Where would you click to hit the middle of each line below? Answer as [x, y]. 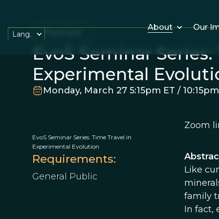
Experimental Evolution [66, 146]
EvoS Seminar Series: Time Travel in [82, 137]
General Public [65, 176]
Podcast [63, 33]
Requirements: [74, 159]
